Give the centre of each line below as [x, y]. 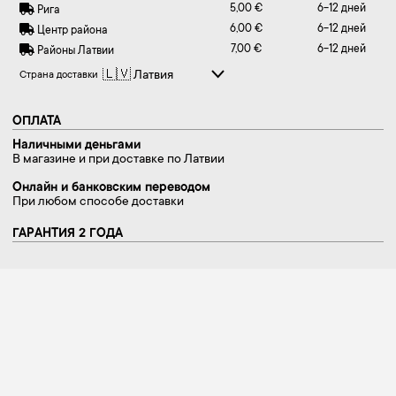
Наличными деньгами [76, 146]
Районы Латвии [74, 51]
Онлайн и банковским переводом [111, 188]
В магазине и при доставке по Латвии [118, 160]
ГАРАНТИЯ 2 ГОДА [68, 234]
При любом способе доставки [98, 202]
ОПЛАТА [37, 122]
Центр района [71, 31]
